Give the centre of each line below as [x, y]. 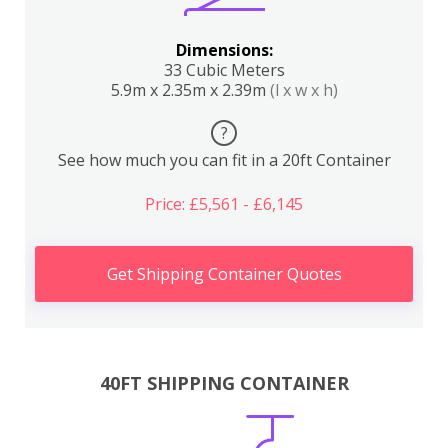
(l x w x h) [303, 90]
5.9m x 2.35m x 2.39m [190, 90]
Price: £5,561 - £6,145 [224, 204]
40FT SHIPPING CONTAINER [224, 382]
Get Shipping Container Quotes [224, 274]
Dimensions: [224, 50]
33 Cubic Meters [224, 70]
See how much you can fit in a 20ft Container [224, 160]
